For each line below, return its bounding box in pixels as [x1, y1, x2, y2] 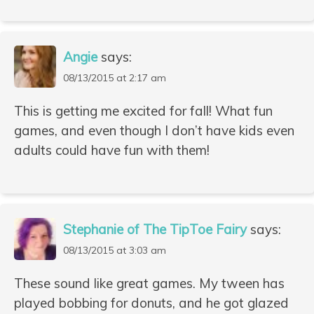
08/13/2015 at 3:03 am [63, 244, 166, 257]
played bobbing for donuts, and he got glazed [14, 294, 289, 312]
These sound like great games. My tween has [14, 275, 285, 292]
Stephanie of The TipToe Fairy [63, 221, 247, 238]
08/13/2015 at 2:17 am [63, 71, 166, 84]
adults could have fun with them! [14, 141, 210, 158]
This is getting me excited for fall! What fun [14, 102, 273, 119]
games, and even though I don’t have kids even [14, 121, 294, 139]
